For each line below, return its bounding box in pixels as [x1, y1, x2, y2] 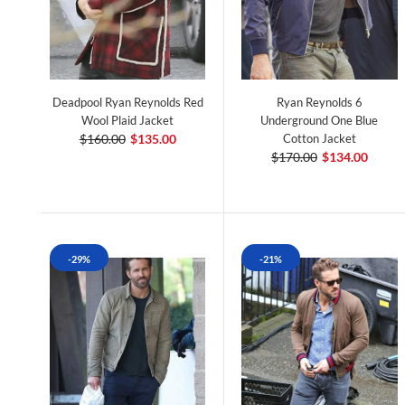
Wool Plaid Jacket [81, 113, 174, 128]
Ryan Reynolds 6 [276, 95, 363, 110]
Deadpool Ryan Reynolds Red [52, 95, 203, 110]
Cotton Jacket [282, 131, 356, 146]
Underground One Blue [260, 113, 379, 128]
